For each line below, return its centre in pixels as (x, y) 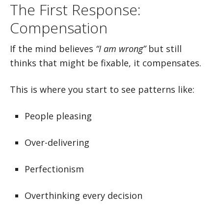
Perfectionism (54, 169)
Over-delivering (57, 142)
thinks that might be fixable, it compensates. (106, 63)
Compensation (59, 28)
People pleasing (58, 116)
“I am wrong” (121, 49)
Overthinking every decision (83, 195)
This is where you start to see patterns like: (102, 89)
